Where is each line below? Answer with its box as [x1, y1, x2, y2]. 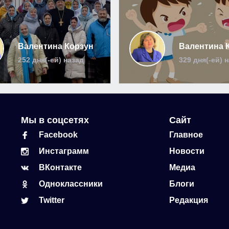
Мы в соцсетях [20, 115, 89, 125]
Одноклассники [38, 179, 103, 188]
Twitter [38, 196, 64, 204]
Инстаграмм [38, 147, 89, 155]
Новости [169, 147, 204, 155]
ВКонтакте [38, 163, 82, 172]
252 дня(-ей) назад [17, 56, 84, 64]
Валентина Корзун [17, 42, 94, 51]
